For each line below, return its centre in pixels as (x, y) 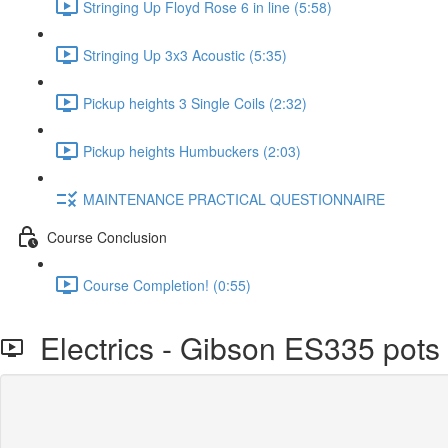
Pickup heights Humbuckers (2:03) (192, 150)
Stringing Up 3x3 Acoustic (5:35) (185, 54)
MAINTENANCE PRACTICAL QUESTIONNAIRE (234, 198)
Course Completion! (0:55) (167, 284)
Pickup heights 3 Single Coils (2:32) (195, 102)
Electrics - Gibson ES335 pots (232, 347)
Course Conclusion (107, 236)
